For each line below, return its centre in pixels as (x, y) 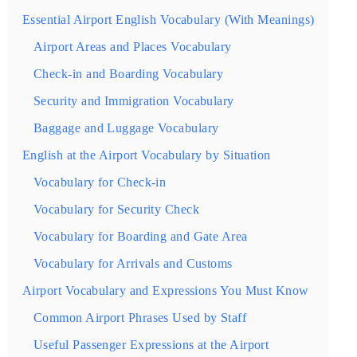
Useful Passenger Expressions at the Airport (151, 345)
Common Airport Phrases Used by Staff (140, 318)
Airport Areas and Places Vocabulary (133, 47)
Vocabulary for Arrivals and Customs (133, 264)
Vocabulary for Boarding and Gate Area (141, 237)
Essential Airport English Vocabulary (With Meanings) (169, 20)
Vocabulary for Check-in (100, 183)
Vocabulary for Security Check (117, 210)
